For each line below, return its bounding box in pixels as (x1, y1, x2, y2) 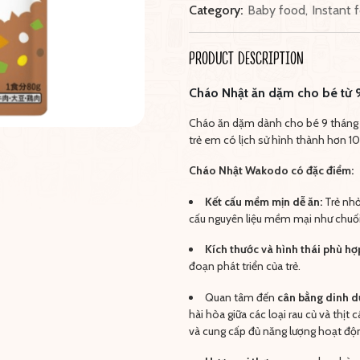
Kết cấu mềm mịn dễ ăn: (204, 194, 322, 209)
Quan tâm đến (204, 289, 277, 305)
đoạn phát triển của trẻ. (188, 259, 301, 274)
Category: (188, 2, 243, 18)
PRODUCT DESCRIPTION (188, 46, 304, 69)
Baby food (247, 2, 305, 18)
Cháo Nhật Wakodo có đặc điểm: (188, 163, 354, 178)
